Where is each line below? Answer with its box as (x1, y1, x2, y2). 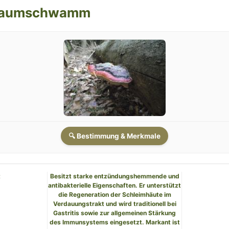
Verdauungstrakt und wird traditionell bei (53, 200, 176, 208)
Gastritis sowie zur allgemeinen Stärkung (53, 209, 176, 217)
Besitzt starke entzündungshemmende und (50, 172, 179, 180)
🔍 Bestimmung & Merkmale (68, 132, 161, 141)
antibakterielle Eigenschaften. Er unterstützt (48, 181, 181, 190)
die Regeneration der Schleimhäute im (58, 191, 171, 199)
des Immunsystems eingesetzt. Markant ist (49, 218, 180, 226)
